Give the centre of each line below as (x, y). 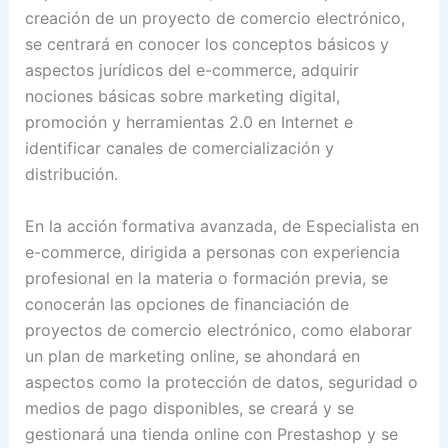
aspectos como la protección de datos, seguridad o (221, 381)
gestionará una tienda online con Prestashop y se (211, 433)
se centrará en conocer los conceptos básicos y (206, 44)
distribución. (71, 174)
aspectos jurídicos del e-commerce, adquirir (191, 70)
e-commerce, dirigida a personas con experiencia (212, 251)
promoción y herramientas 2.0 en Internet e (188, 122)
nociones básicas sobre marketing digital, (182, 96)
